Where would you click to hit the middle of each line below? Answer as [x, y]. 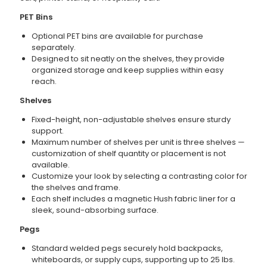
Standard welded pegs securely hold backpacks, [127, 249]
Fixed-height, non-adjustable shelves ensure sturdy [131, 120]
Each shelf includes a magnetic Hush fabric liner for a [133, 199]
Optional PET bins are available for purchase [117, 36]
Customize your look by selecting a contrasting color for [139, 176]
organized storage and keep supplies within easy [127, 70]
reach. [44, 82]
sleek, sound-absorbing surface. [95, 210]
